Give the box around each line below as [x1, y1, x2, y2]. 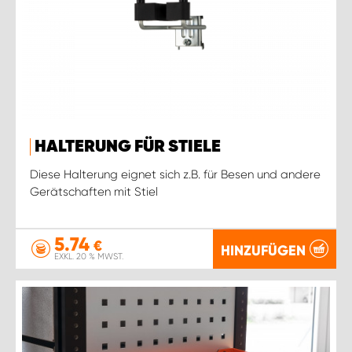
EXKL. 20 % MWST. [54, 251, 123, 262]
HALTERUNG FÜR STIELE [35, 137, 221, 156]
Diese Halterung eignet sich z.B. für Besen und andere [30, 167, 321, 181]
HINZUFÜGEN [221, 241, 306, 259]
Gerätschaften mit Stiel [30, 184, 158, 199]
